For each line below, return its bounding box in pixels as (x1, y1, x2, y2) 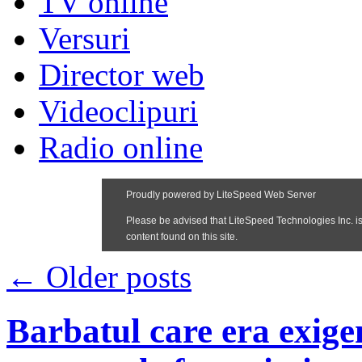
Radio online (39, 129, 203, 165)
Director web (39, 57, 204, 92)
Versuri (39, 20, 130, 56)
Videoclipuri (39, 93, 198, 128)
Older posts (38, 259, 192, 294)
